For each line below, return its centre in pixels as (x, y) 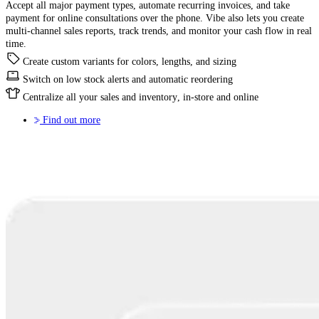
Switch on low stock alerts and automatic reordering (128, 79)
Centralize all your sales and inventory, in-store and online (141, 97)
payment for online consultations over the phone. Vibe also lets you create (155, 18)
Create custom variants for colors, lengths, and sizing (130, 61)
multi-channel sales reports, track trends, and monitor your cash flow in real (159, 31)
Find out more (72, 120)
